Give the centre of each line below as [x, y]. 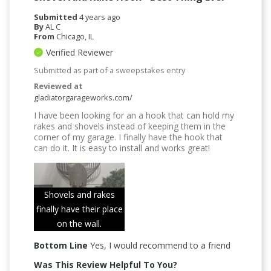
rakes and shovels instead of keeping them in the [130, 126]
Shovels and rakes [79, 195]
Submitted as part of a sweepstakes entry [109, 70]
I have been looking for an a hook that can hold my [134, 116]
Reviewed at [58, 86]
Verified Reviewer [80, 53]
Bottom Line [61, 246]
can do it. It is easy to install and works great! [122, 148]
